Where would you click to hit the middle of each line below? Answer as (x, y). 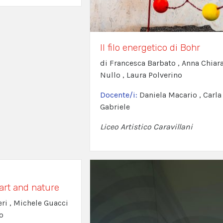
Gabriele (115, 107)
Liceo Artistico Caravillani (146, 127)
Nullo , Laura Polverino (141, 75)
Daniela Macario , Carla (180, 95)
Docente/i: (119, 95)
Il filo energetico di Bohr (150, 48)
